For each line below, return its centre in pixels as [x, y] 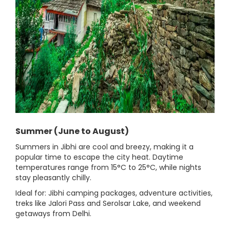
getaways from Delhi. [53, 214]
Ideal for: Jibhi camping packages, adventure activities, [114, 193]
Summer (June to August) [72, 131]
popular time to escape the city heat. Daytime [99, 157]
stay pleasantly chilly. [53, 178]
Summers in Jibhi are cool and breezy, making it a [104, 147]
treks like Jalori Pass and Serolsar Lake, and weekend [108, 204]
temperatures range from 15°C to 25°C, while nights [108, 168]
